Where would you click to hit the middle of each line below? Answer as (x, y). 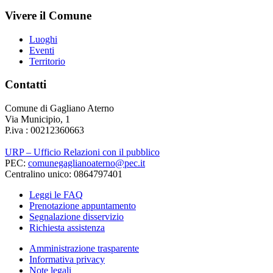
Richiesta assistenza (67, 228)
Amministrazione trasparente (84, 249)
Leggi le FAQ (56, 195)
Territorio (47, 61)
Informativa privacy (67, 260)
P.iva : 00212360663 (44, 130)
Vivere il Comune (48, 15)
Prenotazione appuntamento (83, 206)
